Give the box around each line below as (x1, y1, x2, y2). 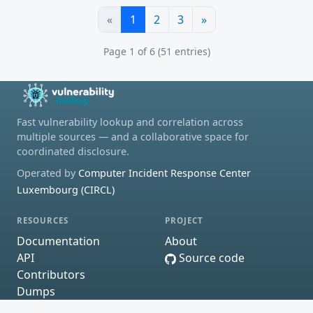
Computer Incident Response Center (78, 166, 251, 180)
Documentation (17, 233, 100, 249)
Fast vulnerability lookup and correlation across (17, 115, 243, 129)
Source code (176, 250, 245, 266)
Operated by (17, 166, 78, 180)
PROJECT (165, 214, 204, 226)
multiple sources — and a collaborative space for (17, 129, 249, 143)
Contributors (17, 267, 85, 283)
